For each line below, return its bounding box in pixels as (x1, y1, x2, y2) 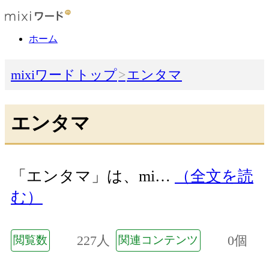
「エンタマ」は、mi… (11, 168, 175, 186)
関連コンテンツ (118, 233, 198, 246)
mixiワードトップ (11, 67, 117, 83)
